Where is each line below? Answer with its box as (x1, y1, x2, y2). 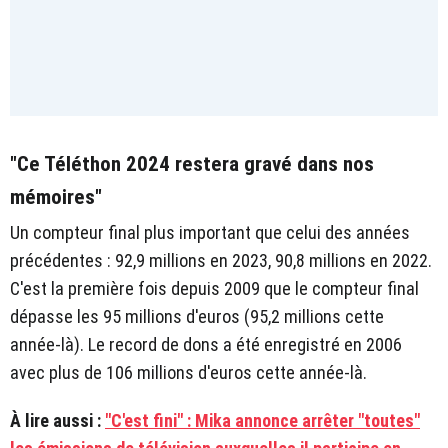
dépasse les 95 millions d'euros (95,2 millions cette (10, 305, 384, 327)
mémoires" (10, 184, 102, 209)
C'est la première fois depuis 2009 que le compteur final (10, 277, 419, 299)
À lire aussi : (10, 409, 105, 431)
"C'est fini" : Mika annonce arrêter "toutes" (105, 409, 420, 431)
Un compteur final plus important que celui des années (10, 221, 410, 243)
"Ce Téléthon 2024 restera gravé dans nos (10, 151, 374, 176)
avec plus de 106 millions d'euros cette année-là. (10, 361, 367, 383)
